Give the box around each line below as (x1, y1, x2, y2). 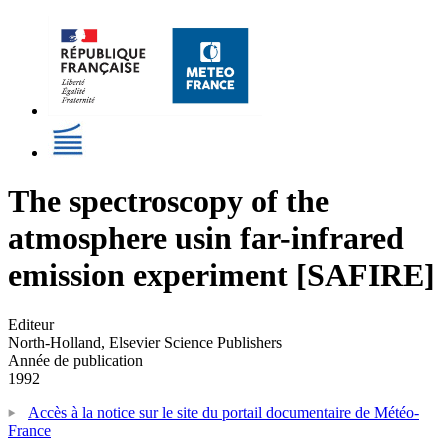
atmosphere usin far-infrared (8, 220, 404, 257)
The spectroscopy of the (8, 183, 329, 220)
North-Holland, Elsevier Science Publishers (8, 333, 282, 351)
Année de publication (8, 351, 143, 369)
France (8, 421, 51, 439)
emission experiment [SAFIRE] (8, 257, 435, 294)
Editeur (8, 315, 54, 333)
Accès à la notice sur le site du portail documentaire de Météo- (28, 403, 419, 421)
